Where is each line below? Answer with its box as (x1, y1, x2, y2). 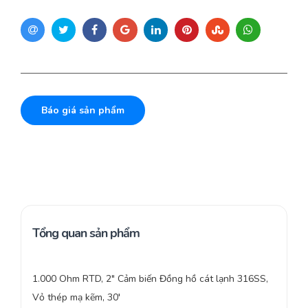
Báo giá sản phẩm (41, 104, 124, 118)
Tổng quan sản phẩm (32, 225, 140, 242)
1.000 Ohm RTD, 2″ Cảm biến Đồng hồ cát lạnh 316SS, (32, 272, 268, 286)
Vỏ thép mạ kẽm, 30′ (32, 291, 120, 305)
